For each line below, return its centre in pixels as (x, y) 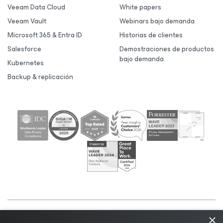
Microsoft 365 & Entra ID (45, 35)
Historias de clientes (151, 35)
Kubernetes (26, 63)
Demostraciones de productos (167, 49)
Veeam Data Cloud (36, 7)
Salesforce (24, 49)
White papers (140, 7)
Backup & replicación (40, 77)
